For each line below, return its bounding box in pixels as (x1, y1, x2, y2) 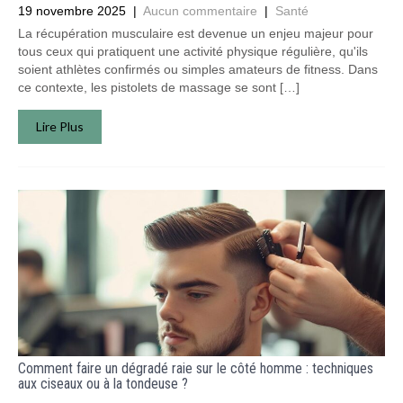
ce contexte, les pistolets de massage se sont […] (18, 80, 300, 94)
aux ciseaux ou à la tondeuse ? (18, 375, 188, 392)
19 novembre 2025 (18, 4, 126, 18)
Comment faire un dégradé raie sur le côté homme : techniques (18, 360, 373, 377)
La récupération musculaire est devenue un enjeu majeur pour (18, 26, 373, 40)
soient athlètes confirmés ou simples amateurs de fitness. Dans (18, 62, 378, 76)
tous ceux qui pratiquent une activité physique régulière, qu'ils (18, 44, 368, 58)
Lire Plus (36, 119, 84, 134)
